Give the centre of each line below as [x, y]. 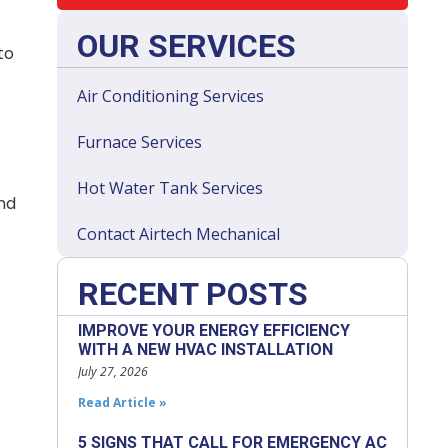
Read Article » [122, 402]
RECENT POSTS [192, 294]
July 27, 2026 [112, 371]
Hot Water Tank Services [169, 188]
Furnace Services [139, 142]
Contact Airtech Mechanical [178, 234]
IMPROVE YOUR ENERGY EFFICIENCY [213, 330]
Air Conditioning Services [170, 96]
